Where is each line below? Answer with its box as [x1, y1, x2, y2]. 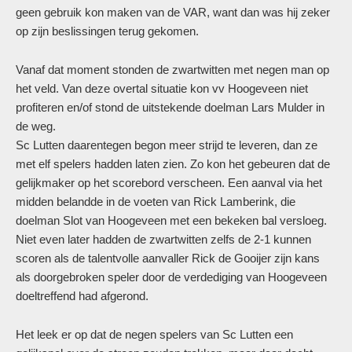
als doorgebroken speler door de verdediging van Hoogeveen [16, 270, 327, 284]
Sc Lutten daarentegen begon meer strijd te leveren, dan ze [16, 138, 317, 152]
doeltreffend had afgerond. [16, 289, 148, 302]
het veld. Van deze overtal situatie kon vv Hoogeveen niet [16, 82, 308, 95]
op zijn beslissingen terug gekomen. [16, 24, 199, 38]
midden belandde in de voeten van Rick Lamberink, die [16, 195, 295, 208]
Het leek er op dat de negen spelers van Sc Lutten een [16, 328, 293, 341]
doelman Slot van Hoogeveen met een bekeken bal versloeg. [16, 214, 327, 227]
